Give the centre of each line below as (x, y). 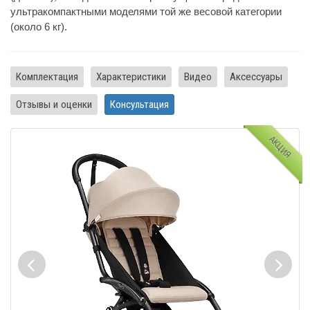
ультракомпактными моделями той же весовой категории (146, 11)
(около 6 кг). (39, 27)
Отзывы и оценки (54, 104)
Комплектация (47, 76)
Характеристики (131, 76)
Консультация (139, 104)
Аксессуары (256, 76)
